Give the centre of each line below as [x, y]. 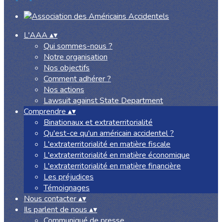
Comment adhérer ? [77, 79]
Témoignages [67, 188]
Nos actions [64, 90]
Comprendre [46, 111]
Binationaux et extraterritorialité [98, 122]
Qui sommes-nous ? [78, 46]
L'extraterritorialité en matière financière [112, 166]
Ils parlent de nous [56, 210]
